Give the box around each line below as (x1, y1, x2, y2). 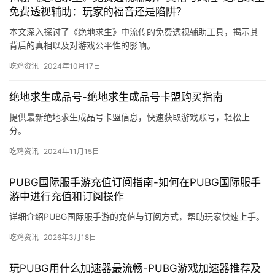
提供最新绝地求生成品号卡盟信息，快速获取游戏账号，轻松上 (9, 112, 250, 123)
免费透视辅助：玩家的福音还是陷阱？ (9, 6, 187, 18)
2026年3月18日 (44, 233, 96, 242)
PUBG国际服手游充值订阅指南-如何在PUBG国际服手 (9, 176, 261, 189)
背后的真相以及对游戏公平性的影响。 (9, 40, 155, 51)
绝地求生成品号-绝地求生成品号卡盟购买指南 (9, 91, 223, 104)
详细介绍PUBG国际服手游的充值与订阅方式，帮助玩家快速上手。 (9, 211, 265, 222)
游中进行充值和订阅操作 (9, 190, 124, 203)
